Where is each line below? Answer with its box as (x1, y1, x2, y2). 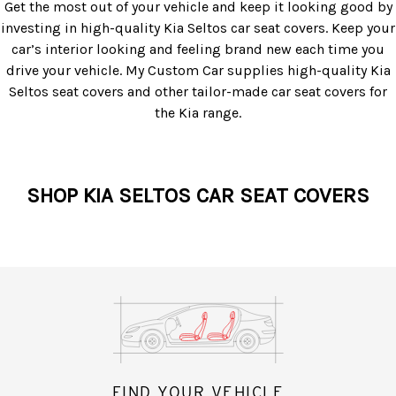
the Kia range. (155, 103, 241, 121)
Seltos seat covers (9, 82, 127, 100)
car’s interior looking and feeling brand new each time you (11, 40, 385, 57)
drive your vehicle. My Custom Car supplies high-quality (5, 61, 370, 79)
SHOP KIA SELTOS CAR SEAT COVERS (27, 182, 369, 208)
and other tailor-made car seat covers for (127, 82, 387, 100)
